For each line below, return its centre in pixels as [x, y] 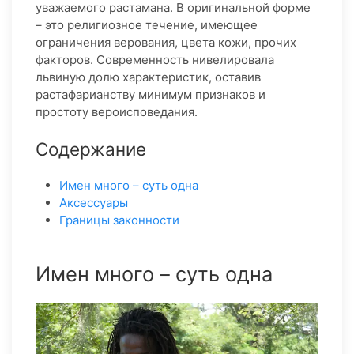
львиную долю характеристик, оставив [148, 77]
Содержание [91, 149]
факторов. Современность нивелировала [155, 60]
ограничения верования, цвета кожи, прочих [166, 42]
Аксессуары [94, 203]
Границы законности [119, 220]
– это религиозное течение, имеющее [147, 25]
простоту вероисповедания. [117, 112]
